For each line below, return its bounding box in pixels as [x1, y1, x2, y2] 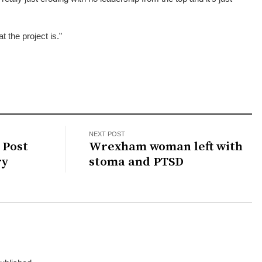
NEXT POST [89, 130, 126, 137]
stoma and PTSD [89, 154, 184, 170]
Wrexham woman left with [89, 139, 243, 154]
